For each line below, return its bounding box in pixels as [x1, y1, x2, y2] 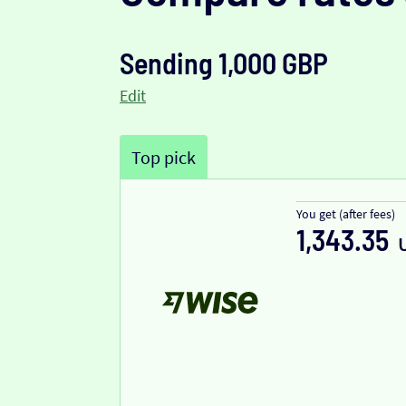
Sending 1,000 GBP [120, 45, 328, 81]
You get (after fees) [296, 206, 395, 223]
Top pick [131, 146, 196, 169]
